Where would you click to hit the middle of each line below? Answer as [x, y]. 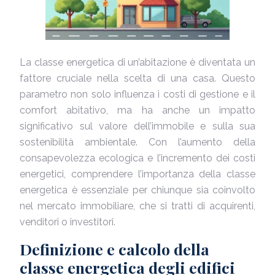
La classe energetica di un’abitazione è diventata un [137, 62]
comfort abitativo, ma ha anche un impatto [137, 110]
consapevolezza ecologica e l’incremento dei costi [137, 158]
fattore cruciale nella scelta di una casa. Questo [137, 78]
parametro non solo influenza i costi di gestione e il [137, 94]
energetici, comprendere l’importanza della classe [137, 174]
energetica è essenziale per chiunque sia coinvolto [137, 190]
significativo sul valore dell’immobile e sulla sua [137, 126]
